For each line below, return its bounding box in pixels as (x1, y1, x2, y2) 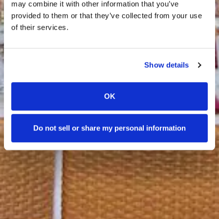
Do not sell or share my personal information (33, 124, 186, 132)
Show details (144, 61, 189, 69)
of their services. (11, 22, 68, 31)
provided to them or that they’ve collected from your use (11, 11, 202, 20)
